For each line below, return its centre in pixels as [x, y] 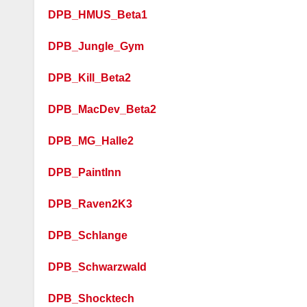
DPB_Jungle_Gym [96, 46]
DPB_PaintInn [85, 172]
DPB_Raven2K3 [90, 204]
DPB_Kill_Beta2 [89, 78]
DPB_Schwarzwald [97, 267]
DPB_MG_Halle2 [91, 141]
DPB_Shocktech [91, 298]
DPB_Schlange [88, 235]
